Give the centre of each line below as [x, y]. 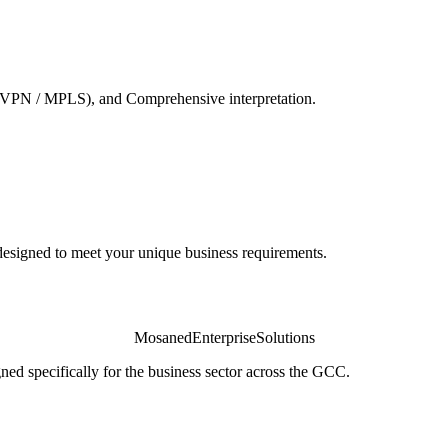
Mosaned [162, 338]
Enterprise [223, 338]
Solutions [285, 338]
